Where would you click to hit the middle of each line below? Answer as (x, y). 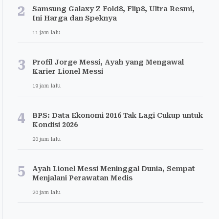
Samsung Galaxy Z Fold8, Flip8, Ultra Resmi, (113, 9)
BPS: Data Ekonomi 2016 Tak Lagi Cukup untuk (118, 115)
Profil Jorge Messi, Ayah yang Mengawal (108, 62)
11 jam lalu (46, 33)
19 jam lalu (46, 86)
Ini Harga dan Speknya (75, 18)
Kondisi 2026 (55, 125)
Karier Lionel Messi (68, 71)
